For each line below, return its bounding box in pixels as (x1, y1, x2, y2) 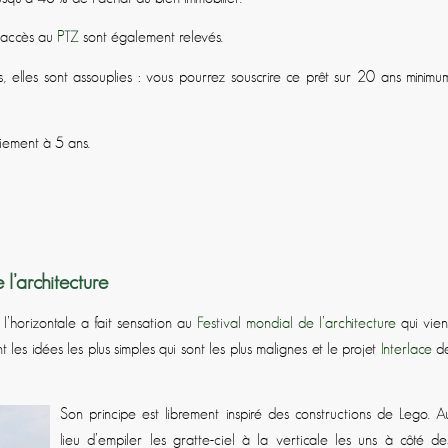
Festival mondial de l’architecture (197, 314, 397, 331)
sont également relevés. (79, 29, 227, 46)
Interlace (380, 340, 432, 357)
